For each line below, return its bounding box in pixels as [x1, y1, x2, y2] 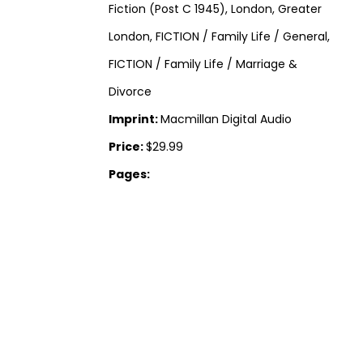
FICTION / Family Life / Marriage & [109, 55, 298, 72]
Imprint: [109, 110, 161, 127]
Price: [109, 138, 147, 155]
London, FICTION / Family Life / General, [109, 28, 331, 45]
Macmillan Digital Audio [160, 110, 293, 127]
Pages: [109, 165, 151, 182]
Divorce [109, 83, 152, 100]
